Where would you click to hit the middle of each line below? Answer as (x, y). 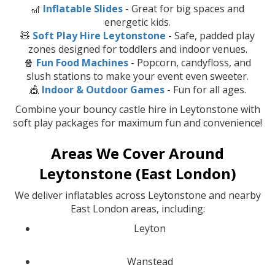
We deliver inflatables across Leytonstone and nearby (137, 195)
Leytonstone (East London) (137, 173)
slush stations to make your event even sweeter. (137, 76)
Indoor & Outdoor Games (103, 89)
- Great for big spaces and (184, 8)
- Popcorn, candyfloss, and (190, 62)
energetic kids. (137, 22)
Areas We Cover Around (137, 153)
